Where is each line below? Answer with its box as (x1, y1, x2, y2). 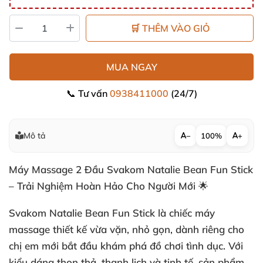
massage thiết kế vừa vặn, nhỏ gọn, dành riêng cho (9, 223, 244, 235)
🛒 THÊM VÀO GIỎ (130, 22, 210, 34)
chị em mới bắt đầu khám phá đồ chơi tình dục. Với (9, 240, 243, 252)
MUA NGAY (106, 61, 157, 73)
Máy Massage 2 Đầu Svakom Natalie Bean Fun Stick (9, 163, 253, 176)
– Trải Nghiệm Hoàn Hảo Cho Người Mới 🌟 (9, 180, 208, 192)
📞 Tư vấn (66, 87, 110, 99)
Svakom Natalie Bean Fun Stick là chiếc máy (9, 207, 215, 219)
